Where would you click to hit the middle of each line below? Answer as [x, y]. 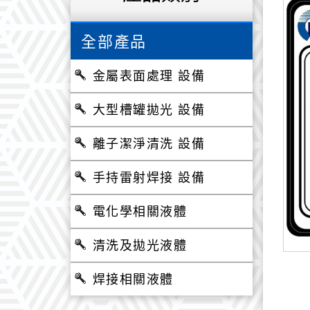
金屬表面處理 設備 [149, 75]
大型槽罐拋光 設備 [149, 109]
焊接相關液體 [133, 279]
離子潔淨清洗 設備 [149, 143]
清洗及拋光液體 [140, 245]
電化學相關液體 [140, 211]
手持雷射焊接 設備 [149, 177]
